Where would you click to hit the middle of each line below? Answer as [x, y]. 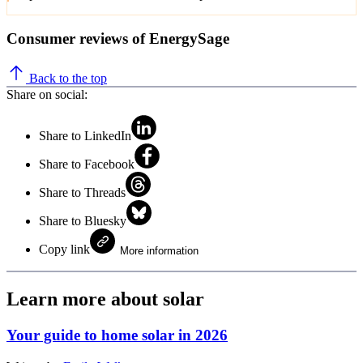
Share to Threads [82, 193]
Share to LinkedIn [85, 136]
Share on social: [47, 95]
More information [159, 251]
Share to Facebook [87, 164]
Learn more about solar [105, 299]
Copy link [64, 250]
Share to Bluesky [83, 221]
